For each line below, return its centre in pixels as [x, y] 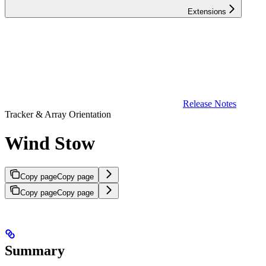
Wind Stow [50, 143]
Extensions [207, 11]
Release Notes [210, 103]
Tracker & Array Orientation [58, 114]
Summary [35, 251]
